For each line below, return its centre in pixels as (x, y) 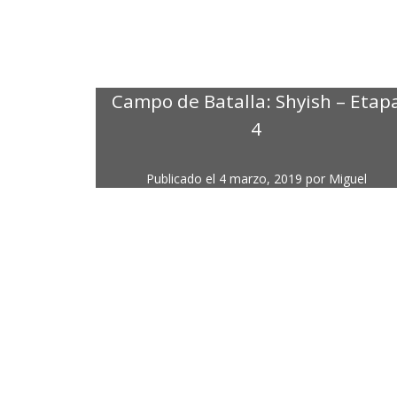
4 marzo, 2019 (260, 179)
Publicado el (182, 179)
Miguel (347, 179)
